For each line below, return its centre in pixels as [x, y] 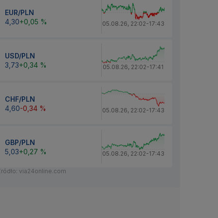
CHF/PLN [20, 99]
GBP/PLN [20, 142]
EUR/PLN [19, 12]
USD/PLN [20, 55]
